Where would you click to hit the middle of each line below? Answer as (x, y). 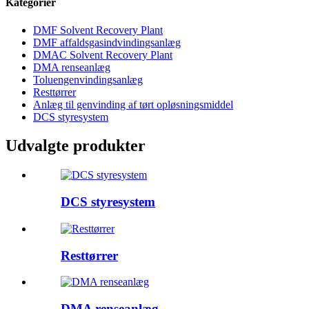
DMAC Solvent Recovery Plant (103, 54)
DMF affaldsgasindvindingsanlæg (107, 42)
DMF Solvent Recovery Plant (98, 30)
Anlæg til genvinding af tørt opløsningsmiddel (133, 104)
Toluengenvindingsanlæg (88, 79)
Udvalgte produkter (76, 146)
